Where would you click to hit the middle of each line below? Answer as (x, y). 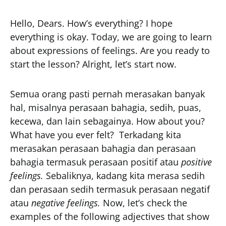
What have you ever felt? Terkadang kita (96, 135)
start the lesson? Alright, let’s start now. (93, 64)
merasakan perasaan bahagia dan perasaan (103, 148)
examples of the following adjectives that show (110, 216)
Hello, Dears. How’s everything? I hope (91, 23)
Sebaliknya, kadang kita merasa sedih (125, 176)
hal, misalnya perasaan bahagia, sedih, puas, (106, 107)
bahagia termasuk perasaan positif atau (96, 162)
